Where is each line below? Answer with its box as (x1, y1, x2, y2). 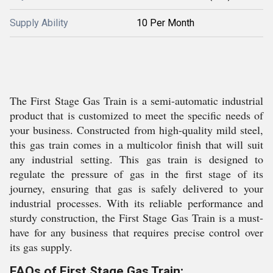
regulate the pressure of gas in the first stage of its (10, 166, 263, 181)
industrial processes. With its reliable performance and (10, 196, 263, 210)
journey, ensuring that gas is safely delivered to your (10, 181, 263, 196)
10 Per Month (136, 17, 194, 29)
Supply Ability (10, 17, 68, 29)
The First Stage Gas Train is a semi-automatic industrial (10, 93, 263, 108)
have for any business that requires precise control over (10, 225, 263, 239)
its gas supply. (10, 239, 73, 254)
